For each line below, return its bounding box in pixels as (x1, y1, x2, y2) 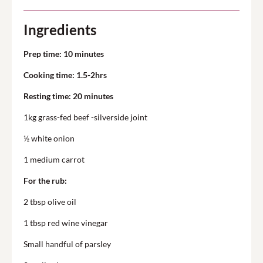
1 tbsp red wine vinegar (23, 218, 108, 228)
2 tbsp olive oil (23, 197, 76, 207)
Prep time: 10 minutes (23, 49, 104, 59)
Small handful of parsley (23, 239, 111, 249)
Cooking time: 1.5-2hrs (23, 70, 107, 80)
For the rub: (23, 176, 67, 186)
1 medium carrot (23, 154, 85, 165)
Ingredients (23, 21, 96, 39)
